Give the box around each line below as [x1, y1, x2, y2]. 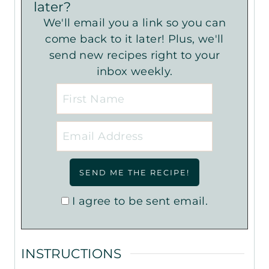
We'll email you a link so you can [43, 16, 55, 30]
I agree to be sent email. [72, 195, 208, 208]
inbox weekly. [96, 65, 173, 79]
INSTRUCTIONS [21, 246, 121, 262]
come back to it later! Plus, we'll [45, 32, 224, 46]
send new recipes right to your [49, 49, 220, 62]
